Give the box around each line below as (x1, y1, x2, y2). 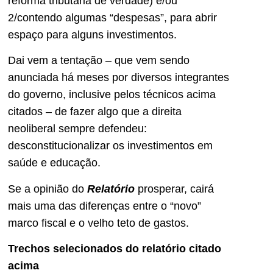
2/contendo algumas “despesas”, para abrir (8, 11, 217, 24)
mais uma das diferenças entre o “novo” (8, 199, 201, 212)
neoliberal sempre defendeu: (8, 122, 147, 135)
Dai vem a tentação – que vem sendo (8, 54, 190, 67)
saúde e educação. (8, 157, 101, 169)
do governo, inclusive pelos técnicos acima (8, 88, 216, 101)
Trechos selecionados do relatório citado (8, 243, 221, 255)
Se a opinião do (8, 182, 87, 195)
